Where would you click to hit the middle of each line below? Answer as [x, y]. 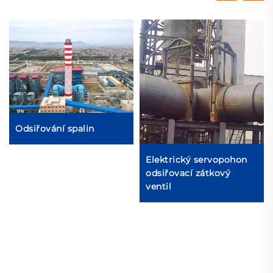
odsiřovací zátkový [188, 173]
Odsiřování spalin [55, 129]
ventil [158, 186]
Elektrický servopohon [197, 160]
